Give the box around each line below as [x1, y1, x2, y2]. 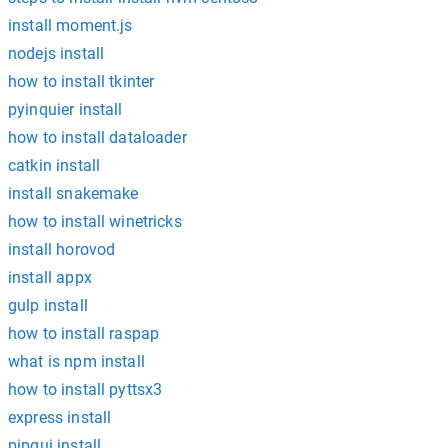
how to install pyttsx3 [8, 380, 163, 399]
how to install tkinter [8, 72, 155, 91]
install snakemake [8, 184, 139, 203]
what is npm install [8, 352, 145, 371]
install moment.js [8, 16, 133, 35]
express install [8, 408, 112, 427]
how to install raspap [8, 324, 160, 343]
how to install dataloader [8, 128, 187, 147]
